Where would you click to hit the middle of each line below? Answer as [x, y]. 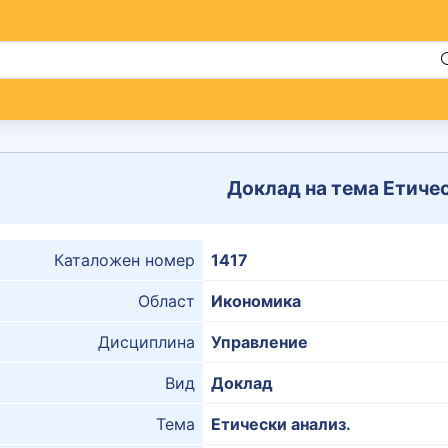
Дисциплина [146, 342]
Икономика [256, 301]
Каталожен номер [124, 260]
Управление [259, 342]
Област [166, 301]
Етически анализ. [281, 424]
